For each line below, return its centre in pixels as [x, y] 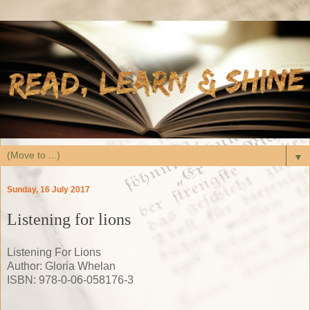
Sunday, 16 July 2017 [48, 190]
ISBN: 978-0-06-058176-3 [70, 280]
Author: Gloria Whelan [61, 266]
